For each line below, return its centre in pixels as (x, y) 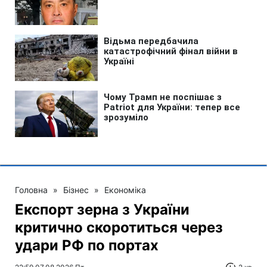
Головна (31, 190)
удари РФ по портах (87, 245)
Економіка (125, 190)
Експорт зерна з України (102, 209)
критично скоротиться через (119, 227)
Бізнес (76, 190)
